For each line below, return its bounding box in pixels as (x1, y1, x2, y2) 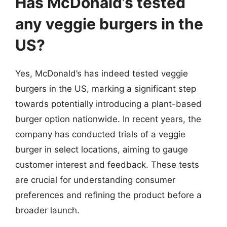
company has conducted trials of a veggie (15, 129, 185, 139)
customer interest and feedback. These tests (15, 160, 199, 170)
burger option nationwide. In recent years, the (15, 114, 201, 124)
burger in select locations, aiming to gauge (15, 144, 188, 155)
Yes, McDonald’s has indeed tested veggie (15, 68, 188, 79)
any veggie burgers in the (15, 15, 203, 33)
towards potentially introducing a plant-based (15, 99, 202, 109)
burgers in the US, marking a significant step (15, 84, 196, 94)
